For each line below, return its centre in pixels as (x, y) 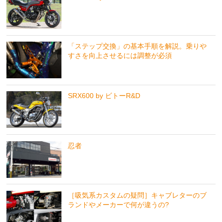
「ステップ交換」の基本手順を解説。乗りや (137, 46)
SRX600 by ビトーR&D (104, 96)
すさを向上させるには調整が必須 (120, 56)
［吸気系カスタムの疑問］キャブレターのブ (137, 195)
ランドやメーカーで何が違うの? (118, 204)
